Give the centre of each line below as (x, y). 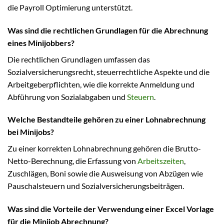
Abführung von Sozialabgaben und (67, 96)
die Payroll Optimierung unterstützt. (70, 7)
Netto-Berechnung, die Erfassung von (72, 161)
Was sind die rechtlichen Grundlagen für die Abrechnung (108, 30)
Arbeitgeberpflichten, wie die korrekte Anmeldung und (101, 84)
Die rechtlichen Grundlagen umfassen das (79, 59)
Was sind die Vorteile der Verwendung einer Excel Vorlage (111, 209)
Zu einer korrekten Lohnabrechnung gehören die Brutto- (104, 148)
